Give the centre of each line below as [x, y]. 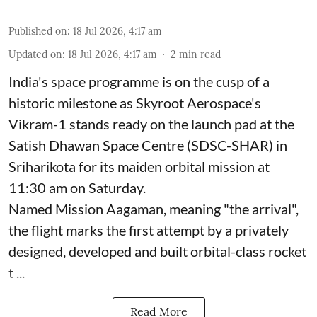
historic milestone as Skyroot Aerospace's [135, 103]
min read [200, 55]
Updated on [35, 55]
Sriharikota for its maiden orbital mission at [139, 167]
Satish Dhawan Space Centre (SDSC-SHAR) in [148, 145]
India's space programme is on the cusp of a [139, 82]
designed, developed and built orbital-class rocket [157, 252]
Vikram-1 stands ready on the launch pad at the [151, 124]
